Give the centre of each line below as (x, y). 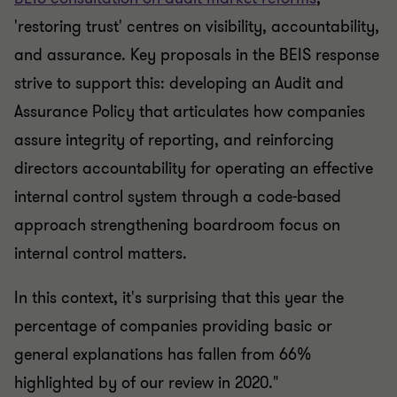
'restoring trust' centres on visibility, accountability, (197, 15)
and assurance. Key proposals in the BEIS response (197, 43)
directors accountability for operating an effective (194, 156)
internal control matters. (101, 241)
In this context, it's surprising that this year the (179, 286)
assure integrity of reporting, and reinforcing (174, 128)
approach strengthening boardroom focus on (177, 213)
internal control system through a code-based (178, 185)
